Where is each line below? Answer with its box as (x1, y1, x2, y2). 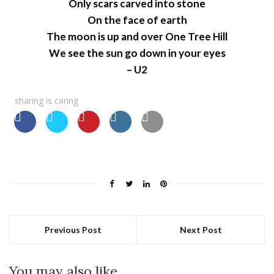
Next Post (179, 224, 222, 235)
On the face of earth (87, 13, 187, 27)
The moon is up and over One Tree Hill (46, 30, 228, 43)
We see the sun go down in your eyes (48, 46, 226, 60)
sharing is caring (15, 95, 78, 107)
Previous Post (45, 224, 102, 235)
